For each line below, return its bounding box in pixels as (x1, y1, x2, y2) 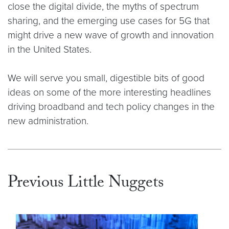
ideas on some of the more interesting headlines (8, 86, 211, 98)
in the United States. (8, 43, 91, 55)
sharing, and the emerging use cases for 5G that (8, 15, 210, 27)
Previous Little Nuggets (8, 170, 164, 198)
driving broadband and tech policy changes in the (8, 101, 215, 112)
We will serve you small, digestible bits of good (8, 72, 204, 84)
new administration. (8, 115, 88, 127)
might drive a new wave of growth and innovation (8, 29, 214, 41)
